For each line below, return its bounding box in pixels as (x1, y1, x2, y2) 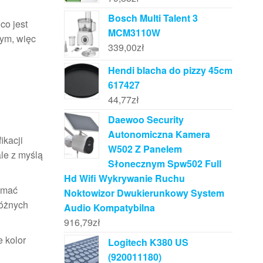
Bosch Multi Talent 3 (107, 11, 198, 25)
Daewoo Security (107, 112, 184, 126)
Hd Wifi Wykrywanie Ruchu (63, 171, 185, 185)
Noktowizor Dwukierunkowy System (63, 186, 224, 200)
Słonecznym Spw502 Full (107, 156, 221, 170)
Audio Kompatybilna (63, 200, 155, 214)
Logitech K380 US (107, 235, 188, 249)
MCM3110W (107, 26, 160, 40)
